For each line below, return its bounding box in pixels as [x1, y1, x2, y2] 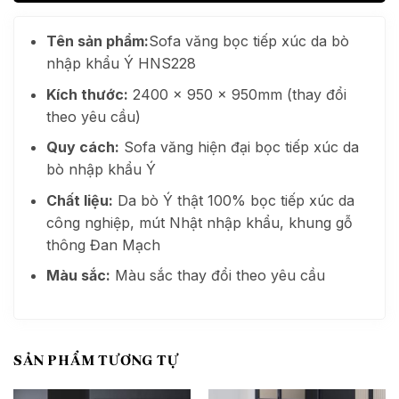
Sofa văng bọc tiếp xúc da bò [148, 32, 349, 51]
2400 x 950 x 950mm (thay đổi [127, 85, 346, 103]
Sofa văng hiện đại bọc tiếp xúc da [118, 138, 359, 157]
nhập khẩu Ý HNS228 [45, 54, 196, 73]
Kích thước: [45, 85, 128, 103]
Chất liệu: [45, 191, 113, 209]
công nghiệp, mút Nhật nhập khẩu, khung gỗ [45, 213, 353, 232]
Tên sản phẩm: [45, 32, 149, 51]
